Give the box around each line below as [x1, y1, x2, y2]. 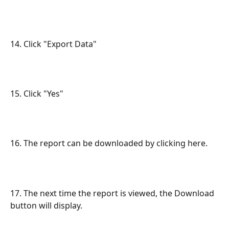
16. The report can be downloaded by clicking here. [10, 138, 208, 149]
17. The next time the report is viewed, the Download [10, 187, 216, 199]
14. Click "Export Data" [10, 38, 97, 50]
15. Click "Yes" [10, 88, 63, 100]
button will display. [10, 199, 82, 211]
